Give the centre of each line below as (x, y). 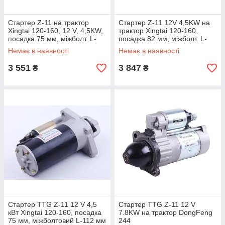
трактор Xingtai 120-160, (158, 31)
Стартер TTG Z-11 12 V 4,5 (52, 204)
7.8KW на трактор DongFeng (165, 212)
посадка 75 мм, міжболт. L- (52, 39)
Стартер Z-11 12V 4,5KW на (164, 23)
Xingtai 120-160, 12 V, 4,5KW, (55, 31)
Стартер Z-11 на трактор (48, 23)
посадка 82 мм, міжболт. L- (163, 39)
